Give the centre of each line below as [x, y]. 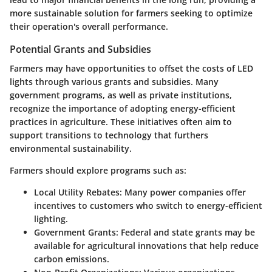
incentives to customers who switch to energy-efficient [148, 206]
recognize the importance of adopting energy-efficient [123, 109]
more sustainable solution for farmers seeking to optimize [131, 13]
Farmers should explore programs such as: [98, 171]
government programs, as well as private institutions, [121, 95]
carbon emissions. [72, 259]
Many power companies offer [184, 192]
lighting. [51, 219]
